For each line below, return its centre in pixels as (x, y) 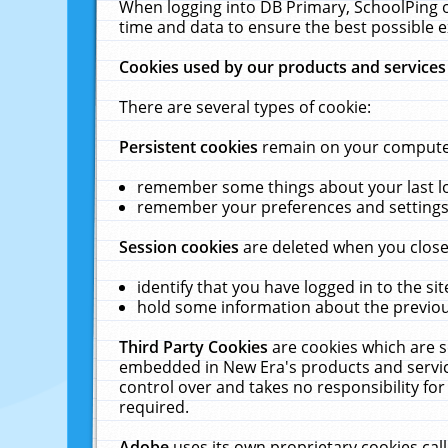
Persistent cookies (191, 147)
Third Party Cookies (196, 347)
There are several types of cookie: (245, 107)
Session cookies (181, 247)
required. (154, 407)
